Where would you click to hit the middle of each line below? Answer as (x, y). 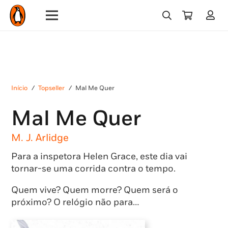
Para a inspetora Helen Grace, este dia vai (99, 156)
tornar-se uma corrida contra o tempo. (93, 168)
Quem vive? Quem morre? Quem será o (95, 190)
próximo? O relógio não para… (75, 202)
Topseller (52, 88)
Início (19, 88)
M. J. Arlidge (40, 138)
